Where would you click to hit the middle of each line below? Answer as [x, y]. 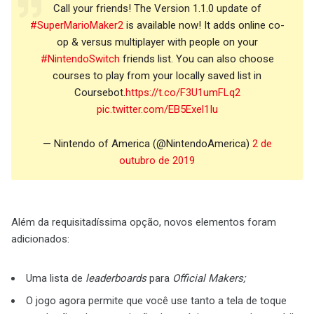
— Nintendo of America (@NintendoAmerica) [147, 144]
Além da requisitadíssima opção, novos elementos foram [144, 223]
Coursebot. [100, 93]
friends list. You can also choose [197, 59]
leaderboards [116, 279]
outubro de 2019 [157, 161]
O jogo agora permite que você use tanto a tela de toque [156, 301]
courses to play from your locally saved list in [157, 76]
